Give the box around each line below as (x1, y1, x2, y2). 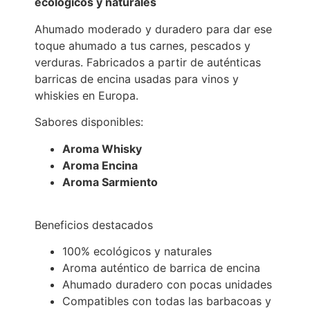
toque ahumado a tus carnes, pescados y (35, 38, 250, 53)
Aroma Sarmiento (62, 174, 158, 189)
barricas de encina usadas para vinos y (35, 71, 239, 86)
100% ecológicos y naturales (62, 244, 212, 259)
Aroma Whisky (62, 141, 142, 156)
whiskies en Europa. (35, 88, 138, 102)
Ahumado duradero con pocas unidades (62, 277, 272, 292)
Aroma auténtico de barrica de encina (62, 261, 260, 275)
